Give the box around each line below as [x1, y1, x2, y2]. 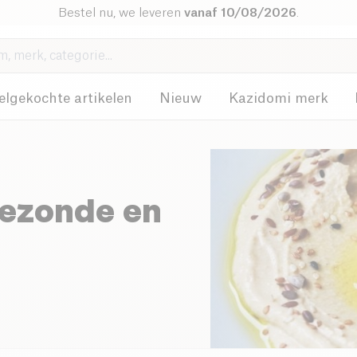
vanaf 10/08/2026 [183, 6, 296, 19]
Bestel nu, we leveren [57, 6, 184, 19]
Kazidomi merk [228, 92, 328, 105]
